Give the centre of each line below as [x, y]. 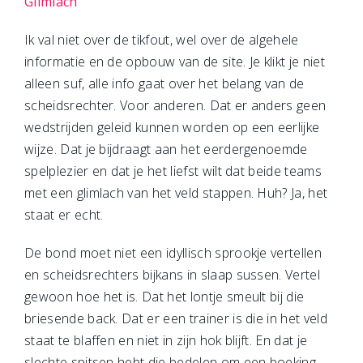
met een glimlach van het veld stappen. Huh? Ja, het [176, 193]
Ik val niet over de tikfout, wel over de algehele [162, 40]
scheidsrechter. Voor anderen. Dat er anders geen [175, 105]
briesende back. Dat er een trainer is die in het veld [176, 318]
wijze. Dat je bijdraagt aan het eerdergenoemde [166, 149]
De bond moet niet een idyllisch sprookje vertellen [173, 253]
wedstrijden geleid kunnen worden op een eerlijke [172, 127]
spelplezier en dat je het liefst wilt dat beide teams [173, 171]
